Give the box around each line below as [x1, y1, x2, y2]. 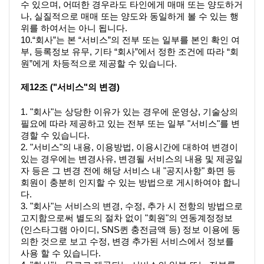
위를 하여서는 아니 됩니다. [21, 23, 127, 33]
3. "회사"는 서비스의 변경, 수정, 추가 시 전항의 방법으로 [21, 202, 243, 212]
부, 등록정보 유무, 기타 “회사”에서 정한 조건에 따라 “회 [21, 47, 239, 57]
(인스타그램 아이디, [21, 225, 101, 235]
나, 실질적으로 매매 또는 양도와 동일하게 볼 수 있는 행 [21, 11, 239, 21]
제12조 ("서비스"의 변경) [21, 82, 120, 92]
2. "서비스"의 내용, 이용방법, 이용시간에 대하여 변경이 [21, 143, 238, 153]
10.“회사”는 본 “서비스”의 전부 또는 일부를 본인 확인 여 [21, 35, 240, 45]
